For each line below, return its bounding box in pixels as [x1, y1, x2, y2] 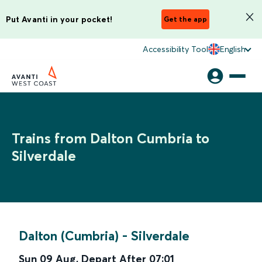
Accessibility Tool [143, 44, 208, 54]
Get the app [164, 15, 207, 23]
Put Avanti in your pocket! [6, 13, 113, 25]
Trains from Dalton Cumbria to [12, 130, 209, 147]
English [219, 44, 246, 54]
